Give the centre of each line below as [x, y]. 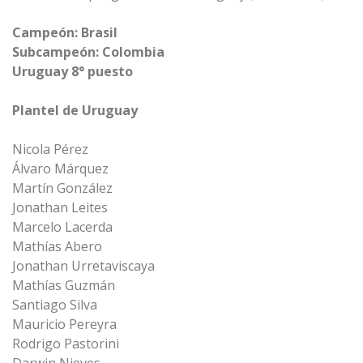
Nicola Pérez [50, 149]
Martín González [62, 188]
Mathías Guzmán [64, 285]
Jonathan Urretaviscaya [83, 266]
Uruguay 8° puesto [73, 71]
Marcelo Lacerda [62, 227]
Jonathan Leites [60, 207]
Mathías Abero [57, 246]
